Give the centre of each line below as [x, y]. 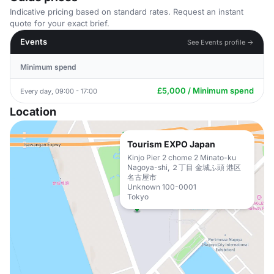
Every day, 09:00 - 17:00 [59, 91]
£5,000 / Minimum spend [206, 91]
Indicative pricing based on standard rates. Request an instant [127, 12]
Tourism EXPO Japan [171, 144]
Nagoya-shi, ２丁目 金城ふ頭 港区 [184, 167]
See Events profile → [220, 42]
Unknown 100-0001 [162, 187]
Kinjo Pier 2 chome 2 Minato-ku [182, 157]
